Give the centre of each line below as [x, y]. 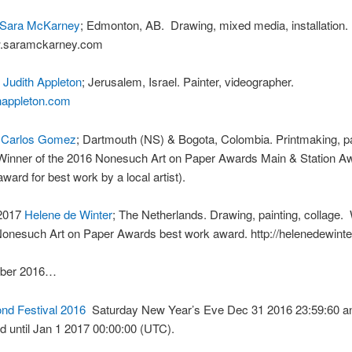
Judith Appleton [42, 82]
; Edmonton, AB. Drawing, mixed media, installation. [214, 24]
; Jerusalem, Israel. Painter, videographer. [187, 82]
